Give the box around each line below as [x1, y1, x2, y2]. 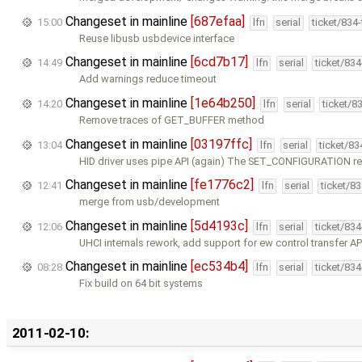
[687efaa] [191, 13, 245, 29]
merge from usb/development [79, 196, 221, 208]
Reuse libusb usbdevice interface [79, 32, 235, 44]
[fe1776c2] [191, 177, 254, 193]
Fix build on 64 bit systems [79, 277, 204, 290]
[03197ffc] [191, 136, 252, 152]
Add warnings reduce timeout [79, 73, 217, 86]
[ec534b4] [191, 259, 248, 275]
